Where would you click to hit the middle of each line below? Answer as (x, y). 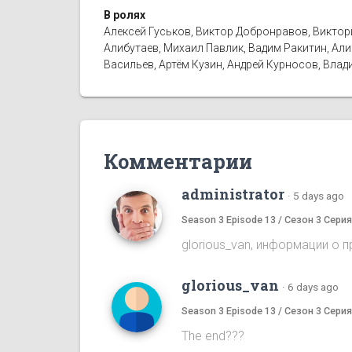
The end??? (213, 335)
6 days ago (313, 286)
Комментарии (178, 161)
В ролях (125, 15)
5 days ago (319, 195)
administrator (233, 194)
